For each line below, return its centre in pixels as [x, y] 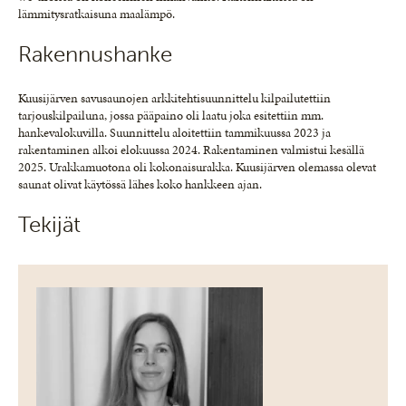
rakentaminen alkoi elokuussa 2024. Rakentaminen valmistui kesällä [191, 150]
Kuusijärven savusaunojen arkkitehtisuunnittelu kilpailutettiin [174, 98]
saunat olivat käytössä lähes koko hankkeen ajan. [140, 184]
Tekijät [49, 224]
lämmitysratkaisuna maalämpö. [97, 14]
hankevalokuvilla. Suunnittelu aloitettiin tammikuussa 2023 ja [174, 132]
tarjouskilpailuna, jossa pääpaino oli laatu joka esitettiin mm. [171, 115]
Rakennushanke [95, 53]
